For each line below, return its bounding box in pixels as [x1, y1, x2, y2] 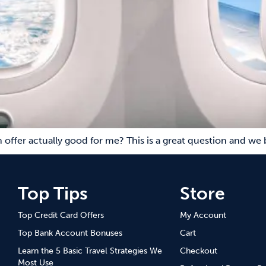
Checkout [180, 246, 218, 256]
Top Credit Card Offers [18, 210, 104, 220]
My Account [180, 210, 227, 220]
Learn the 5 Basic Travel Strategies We [18, 246, 163, 256]
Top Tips [18, 183, 88, 204]
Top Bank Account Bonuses [18, 228, 123, 238]
